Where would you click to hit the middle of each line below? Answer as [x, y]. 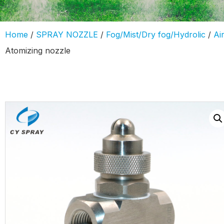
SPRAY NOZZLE [67, 34]
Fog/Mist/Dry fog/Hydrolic [156, 34]
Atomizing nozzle [38, 50]
